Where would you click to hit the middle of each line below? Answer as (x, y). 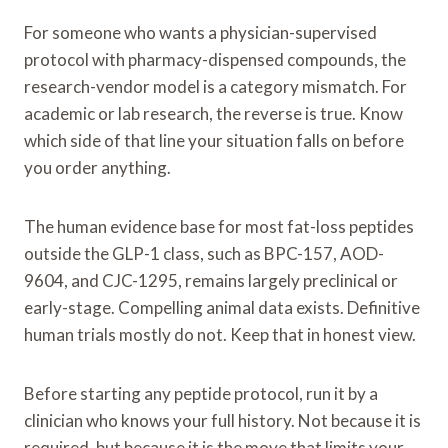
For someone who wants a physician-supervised (200, 32)
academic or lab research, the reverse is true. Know (213, 113)
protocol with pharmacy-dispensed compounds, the (215, 59)
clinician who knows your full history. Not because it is (222, 420)
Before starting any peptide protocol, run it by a (201, 393)
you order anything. (97, 167)
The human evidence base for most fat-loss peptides (219, 226)
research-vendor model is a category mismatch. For (215, 86)
